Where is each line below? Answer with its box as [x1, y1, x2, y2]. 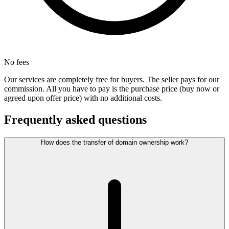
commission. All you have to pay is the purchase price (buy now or [4, 84, 219, 94]
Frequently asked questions [4, 113, 147, 127]
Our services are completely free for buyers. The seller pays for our [4, 75, 219, 84]
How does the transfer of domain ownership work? [41, 139, 188, 147]
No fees [4, 58, 29, 67]
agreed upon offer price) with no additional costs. [4, 94, 162, 103]
